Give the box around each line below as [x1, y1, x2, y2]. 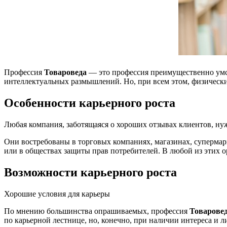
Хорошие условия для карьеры [4, 189, 110, 198]
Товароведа [44, 68, 87, 77]
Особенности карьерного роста [4, 96, 175, 110]
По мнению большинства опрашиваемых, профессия [4, 206, 190, 215]
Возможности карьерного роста [4, 165, 177, 179]
